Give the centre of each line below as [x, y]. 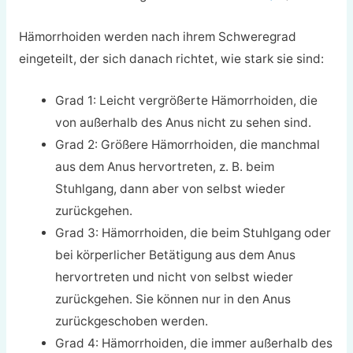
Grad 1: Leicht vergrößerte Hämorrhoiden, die [187, 100]
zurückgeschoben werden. [132, 321]
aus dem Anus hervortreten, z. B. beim [165, 166]
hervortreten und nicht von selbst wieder [175, 277]
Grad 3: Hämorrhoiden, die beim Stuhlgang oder [193, 232]
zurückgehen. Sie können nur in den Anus [173, 299]
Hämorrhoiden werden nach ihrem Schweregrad [157, 37]
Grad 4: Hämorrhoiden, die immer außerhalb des [194, 343]
